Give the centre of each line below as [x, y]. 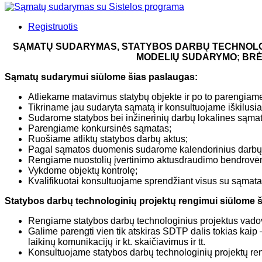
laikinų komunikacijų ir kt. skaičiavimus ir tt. [117, 242]
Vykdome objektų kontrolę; [83, 170]
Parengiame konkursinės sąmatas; [100, 128]
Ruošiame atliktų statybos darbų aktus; [108, 139]
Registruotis [53, 26]
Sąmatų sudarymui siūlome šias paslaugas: [101, 77]
